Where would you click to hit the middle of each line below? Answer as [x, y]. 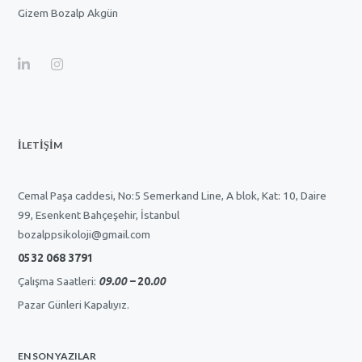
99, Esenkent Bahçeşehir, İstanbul [99, 215]
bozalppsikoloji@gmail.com [84, 235]
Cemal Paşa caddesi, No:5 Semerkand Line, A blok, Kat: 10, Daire [173, 196]
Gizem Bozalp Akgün [68, 13]
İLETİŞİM [40, 145]
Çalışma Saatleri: [59, 282]
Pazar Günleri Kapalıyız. [74, 305]
